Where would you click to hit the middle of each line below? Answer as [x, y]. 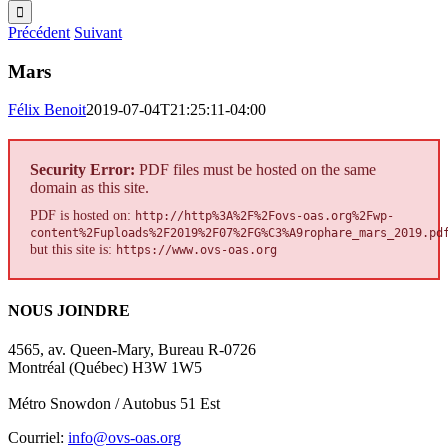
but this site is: [73, 249]
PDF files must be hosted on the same [255, 170]
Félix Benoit [47, 110]
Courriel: [38, 437]
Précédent [39, 32]
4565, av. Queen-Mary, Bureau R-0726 [132, 349]
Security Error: [82, 170]
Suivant [98, 32]
